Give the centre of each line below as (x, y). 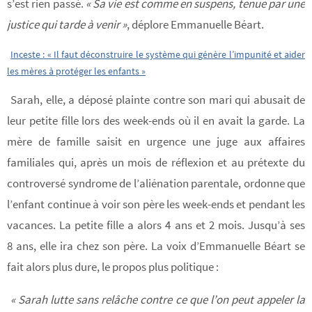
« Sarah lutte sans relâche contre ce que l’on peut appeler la (158, 300)
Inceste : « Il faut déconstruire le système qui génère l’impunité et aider (158, 54)
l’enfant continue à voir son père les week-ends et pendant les (156, 204)
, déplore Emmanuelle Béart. (195, 24)
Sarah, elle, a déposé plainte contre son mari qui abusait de (158, 100)
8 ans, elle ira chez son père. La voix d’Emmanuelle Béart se (156, 246)
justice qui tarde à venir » (67, 24)
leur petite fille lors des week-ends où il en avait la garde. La (156, 121)
